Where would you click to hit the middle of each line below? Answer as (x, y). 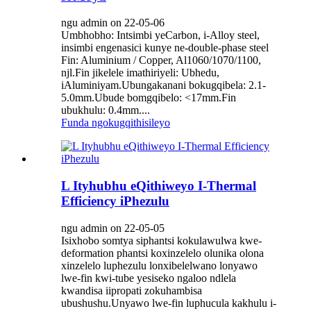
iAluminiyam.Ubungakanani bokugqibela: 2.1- (163, 85)
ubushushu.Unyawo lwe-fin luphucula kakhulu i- (169, 303)
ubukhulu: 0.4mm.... (106, 110)
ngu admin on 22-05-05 (113, 228)
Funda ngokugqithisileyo (116, 123)
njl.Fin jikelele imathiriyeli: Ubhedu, (140, 73)
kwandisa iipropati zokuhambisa (132, 290)
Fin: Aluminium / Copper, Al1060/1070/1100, (161, 60)
